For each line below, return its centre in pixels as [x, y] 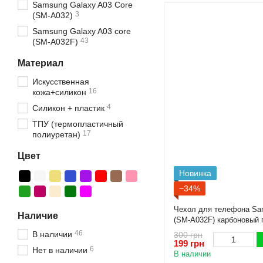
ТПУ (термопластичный [78, 124]
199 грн [189, 244]
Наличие [38, 216]
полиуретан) [56, 134]
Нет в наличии [60, 250]
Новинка [195, 173]
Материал [41, 63]
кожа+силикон [59, 92]
